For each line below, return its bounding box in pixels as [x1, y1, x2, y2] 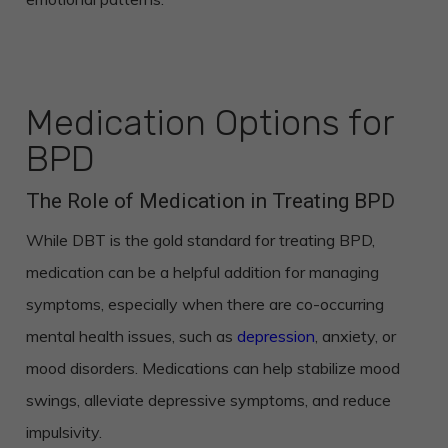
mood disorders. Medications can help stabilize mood [25, 358, 400, 379]
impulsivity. [25, 422, 102, 443]
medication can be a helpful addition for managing [25, 262, 379, 283]
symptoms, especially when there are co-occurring [25, 294, 384, 315]
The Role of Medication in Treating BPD [25, 189, 395, 214]
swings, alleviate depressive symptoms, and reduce [25, 390, 391, 411]
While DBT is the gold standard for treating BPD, [25, 230, 375, 251]
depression [236, 326, 315, 347]
